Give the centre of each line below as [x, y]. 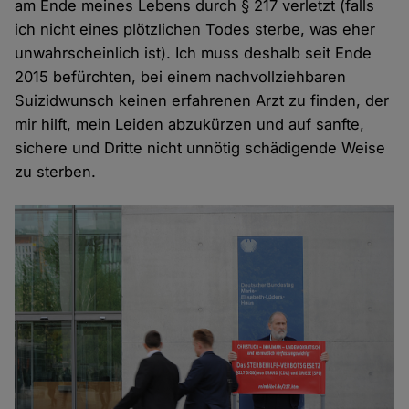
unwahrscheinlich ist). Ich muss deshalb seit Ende [194, 52]
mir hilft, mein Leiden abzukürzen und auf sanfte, [190, 124]
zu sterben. [56, 171]
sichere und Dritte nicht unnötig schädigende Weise [200, 147]
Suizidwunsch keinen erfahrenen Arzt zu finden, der [202, 100]
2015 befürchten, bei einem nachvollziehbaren [181, 76]
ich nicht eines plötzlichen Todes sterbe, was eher [195, 29]
